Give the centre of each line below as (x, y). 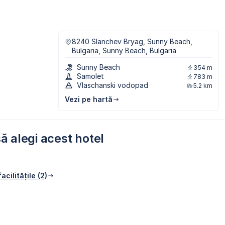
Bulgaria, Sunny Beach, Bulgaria (124, 51)
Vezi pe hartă (89, 99)
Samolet (90, 76)
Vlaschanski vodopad (113, 85)
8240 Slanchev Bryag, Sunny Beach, (132, 42)
